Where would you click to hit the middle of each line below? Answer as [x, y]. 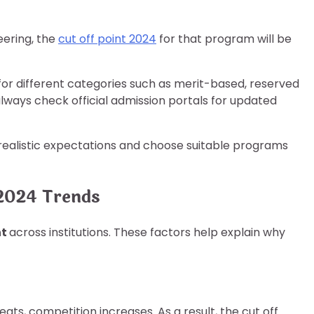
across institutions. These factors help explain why [147, 232]
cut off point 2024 [107, 39]
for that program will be [224, 39]
